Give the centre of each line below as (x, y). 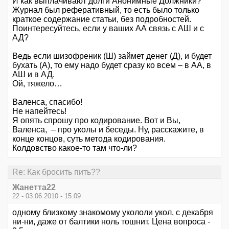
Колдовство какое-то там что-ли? (75, 148)
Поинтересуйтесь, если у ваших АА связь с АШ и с (108, 28)
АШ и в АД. (33, 74)
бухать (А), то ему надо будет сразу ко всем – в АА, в (112, 65)
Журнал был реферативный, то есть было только (106, 10)
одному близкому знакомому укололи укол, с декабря (113, 212)
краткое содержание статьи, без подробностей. (102, 19)
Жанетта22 (34, 187)
